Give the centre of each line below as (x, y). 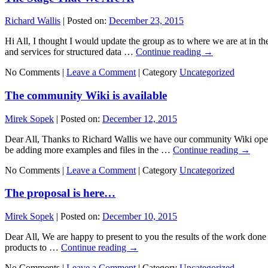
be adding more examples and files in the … (89, 150)
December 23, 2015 (146, 21)
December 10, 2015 (140, 217)
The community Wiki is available (86, 96)
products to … (33, 248)
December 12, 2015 (140, 118)
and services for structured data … (70, 52)
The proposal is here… (60, 193)
